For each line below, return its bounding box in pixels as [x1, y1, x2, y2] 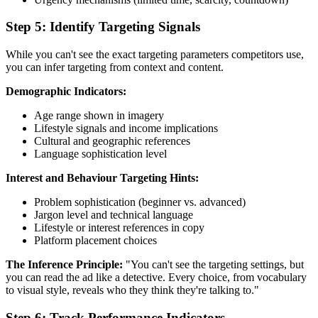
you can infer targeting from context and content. [6, 61, 224, 74]
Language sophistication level [34, 148, 167, 160]
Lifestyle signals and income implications [34, 122, 218, 135]
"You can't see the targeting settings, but [123, 258, 304, 271]
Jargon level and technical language [34, 209, 193, 221]
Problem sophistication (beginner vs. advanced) [34, 196, 246, 209]
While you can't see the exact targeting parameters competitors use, [6, 48, 304, 61]
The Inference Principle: [6, 258, 123, 271]
